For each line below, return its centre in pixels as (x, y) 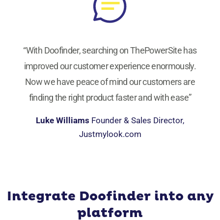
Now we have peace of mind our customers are (110, 82)
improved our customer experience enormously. (110, 66)
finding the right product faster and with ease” (110, 97)
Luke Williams (64, 120)
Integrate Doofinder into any (110, 196)
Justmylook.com (110, 134)
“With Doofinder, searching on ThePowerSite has (110, 50)
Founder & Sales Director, (138, 120)
